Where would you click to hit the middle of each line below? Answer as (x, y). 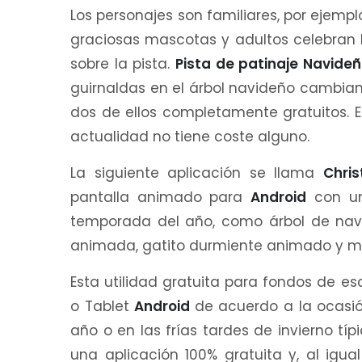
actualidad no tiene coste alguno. (190, 137)
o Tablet (103, 307)
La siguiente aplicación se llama (197, 173)
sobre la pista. (123, 64)
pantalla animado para (161, 198)
